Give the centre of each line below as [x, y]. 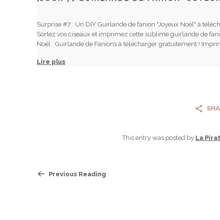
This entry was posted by [159, 138]
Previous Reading [77, 174]
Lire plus [51, 62]
